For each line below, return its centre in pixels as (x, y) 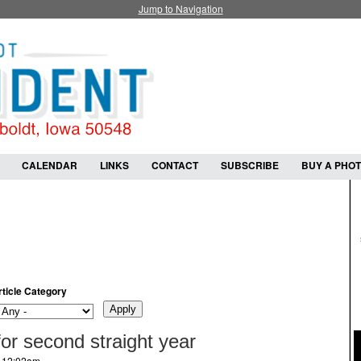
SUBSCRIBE (250, 165)
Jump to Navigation (180, 8)
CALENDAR (50, 165)
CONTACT (175, 165)
